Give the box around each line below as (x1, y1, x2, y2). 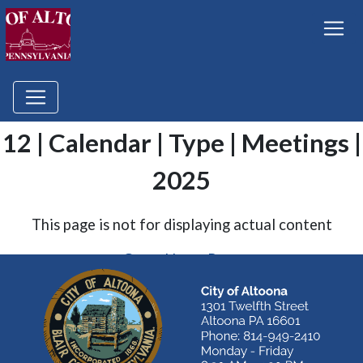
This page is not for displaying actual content (31, 216, 332, 233)
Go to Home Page (122, 250, 241, 268)
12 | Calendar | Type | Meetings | (2, 127, 361, 158)
